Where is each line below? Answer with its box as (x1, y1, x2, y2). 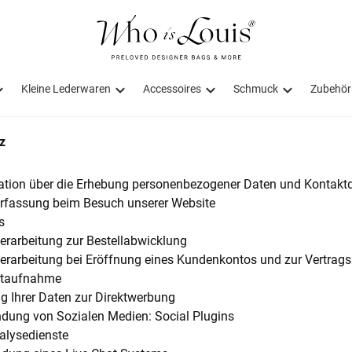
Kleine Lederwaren (21, 82, 111, 96)
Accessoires (143, 82, 201, 96)
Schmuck (233, 82, 278, 96)
